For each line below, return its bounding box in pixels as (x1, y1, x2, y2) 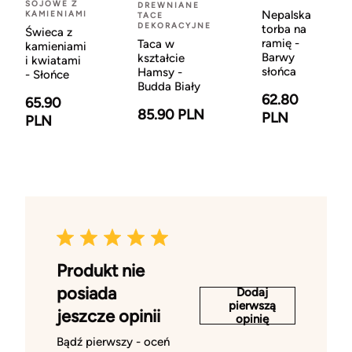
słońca (262, 64, 296, 79)
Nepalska (262, 8, 311, 23)
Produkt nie (57, 260, 145, 282)
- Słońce (25, 67, 69, 82)
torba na (262, 22, 306, 37)
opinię (236, 311, 269, 326)
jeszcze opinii (57, 306, 160, 328)
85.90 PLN (137, 106, 204, 124)
